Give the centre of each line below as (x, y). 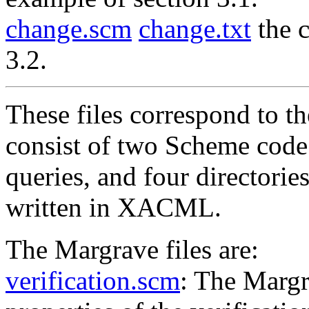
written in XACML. (113, 207)
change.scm (69, 29)
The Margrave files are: (132, 249)
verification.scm (93, 280)
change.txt (195, 29)
